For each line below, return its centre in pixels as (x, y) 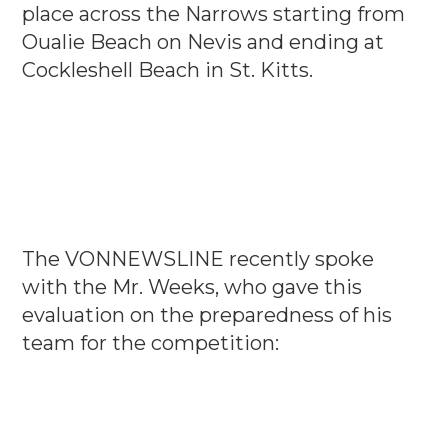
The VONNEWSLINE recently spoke (198, 258)
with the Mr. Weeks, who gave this (192, 286)
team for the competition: (151, 342)
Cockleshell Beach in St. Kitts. (168, 69)
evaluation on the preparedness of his (207, 314)
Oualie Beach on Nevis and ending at (203, 41)
